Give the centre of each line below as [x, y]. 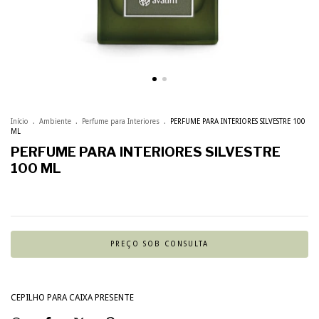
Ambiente [55, 121]
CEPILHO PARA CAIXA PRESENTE [72, 298]
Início [20, 121]
